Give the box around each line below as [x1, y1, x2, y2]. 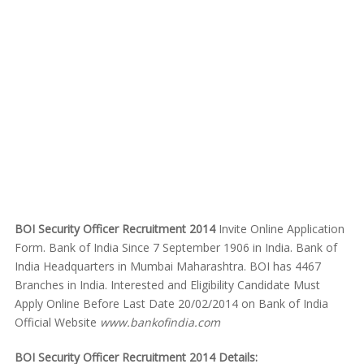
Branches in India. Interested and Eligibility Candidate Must [14, 277, 320, 292]
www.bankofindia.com [99, 314, 220, 330]
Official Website [14, 314, 100, 330]
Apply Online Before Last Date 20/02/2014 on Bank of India [14, 296, 328, 311]
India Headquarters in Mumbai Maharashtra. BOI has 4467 [14, 258, 321, 274]
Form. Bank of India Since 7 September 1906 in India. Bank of [14, 240, 337, 255]
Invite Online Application [214, 221, 344, 236]
